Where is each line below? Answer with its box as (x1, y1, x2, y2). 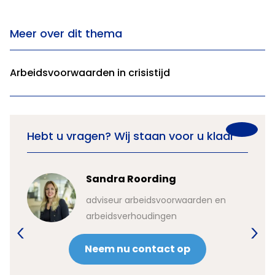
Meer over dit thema (10, 26, 122, 41)
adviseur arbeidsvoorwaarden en (86, 194, 226, 206)
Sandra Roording (86, 172, 176, 186)
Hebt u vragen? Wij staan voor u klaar (27, 128, 234, 144)
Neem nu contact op (85, 242, 190, 256)
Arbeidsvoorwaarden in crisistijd (10, 66, 170, 80)
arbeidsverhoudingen (86, 210, 177, 222)
